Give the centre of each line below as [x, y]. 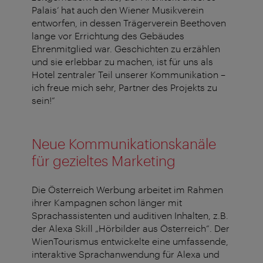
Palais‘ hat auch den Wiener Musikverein [118, 10]
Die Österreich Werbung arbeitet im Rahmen [127, 190]
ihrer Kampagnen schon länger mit [107, 203]
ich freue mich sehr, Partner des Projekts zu [124, 87]
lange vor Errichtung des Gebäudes [108, 36]
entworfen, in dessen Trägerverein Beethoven [129, 23]
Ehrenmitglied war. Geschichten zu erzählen [126, 49]
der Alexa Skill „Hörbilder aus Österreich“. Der [131, 228]
